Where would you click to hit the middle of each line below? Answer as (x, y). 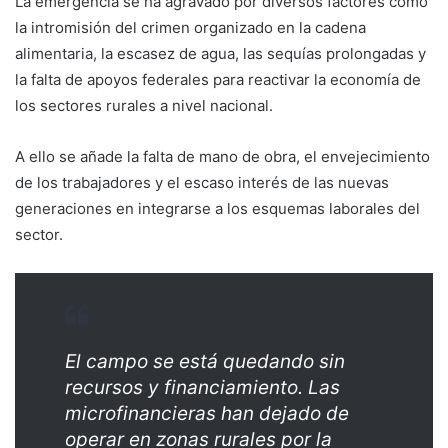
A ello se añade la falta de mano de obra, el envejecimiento (222, 157)
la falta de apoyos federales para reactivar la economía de (218, 80)
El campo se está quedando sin (205, 362)
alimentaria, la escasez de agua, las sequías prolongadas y (220, 54)
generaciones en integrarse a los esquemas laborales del (217, 209)
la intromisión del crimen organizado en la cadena (190, 28)
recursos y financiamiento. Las (202, 388)
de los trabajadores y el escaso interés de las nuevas (202, 183)
